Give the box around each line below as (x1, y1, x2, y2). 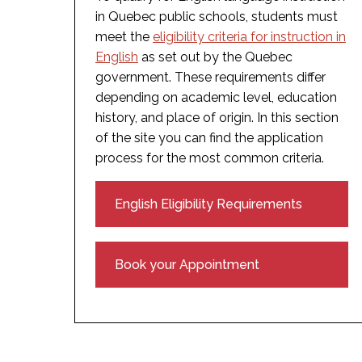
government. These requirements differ (95, 69, 326, 85)
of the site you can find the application (95, 129, 323, 145)
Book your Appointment (115, 256, 259, 272)
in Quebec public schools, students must (95, 8, 338, 24)
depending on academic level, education (95, 89, 337, 105)
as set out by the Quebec (138, 48, 293, 65)
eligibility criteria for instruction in (153, 28, 346, 44)
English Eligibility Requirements (115, 196, 302, 212)
